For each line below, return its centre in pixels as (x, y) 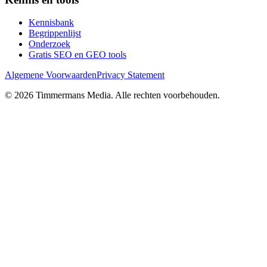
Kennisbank (51, 23)
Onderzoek (49, 44)
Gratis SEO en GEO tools (77, 55)
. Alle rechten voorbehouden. (165, 95)
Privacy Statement (131, 75)
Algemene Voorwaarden (51, 75)
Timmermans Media (73, 95)
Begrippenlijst (55, 33)
